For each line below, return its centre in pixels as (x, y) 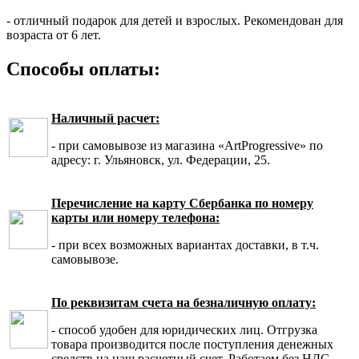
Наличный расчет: (105, 118)
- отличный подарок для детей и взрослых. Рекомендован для (175, 20)
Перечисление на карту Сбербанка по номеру (182, 203)
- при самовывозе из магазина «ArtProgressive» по (187, 145)
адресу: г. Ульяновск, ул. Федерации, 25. (161, 159)
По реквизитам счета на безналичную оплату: (184, 302)
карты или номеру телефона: (135, 217)
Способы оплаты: (83, 69)
